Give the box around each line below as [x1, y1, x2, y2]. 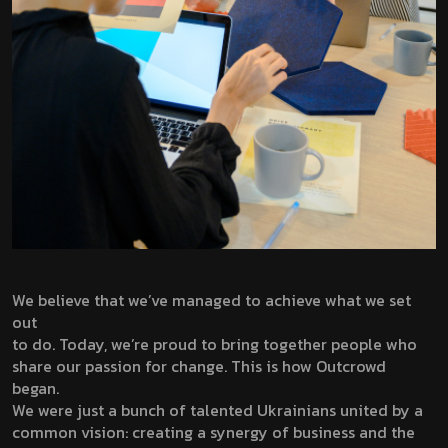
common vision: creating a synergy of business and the [12, 419, 415, 444]
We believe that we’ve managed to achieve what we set [12, 287, 411, 312]
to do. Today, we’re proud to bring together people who [12, 331, 417, 356]
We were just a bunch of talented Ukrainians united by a [12, 397, 423, 422]
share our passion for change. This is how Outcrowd [12, 353, 386, 378]
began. [12, 375, 59, 400]
